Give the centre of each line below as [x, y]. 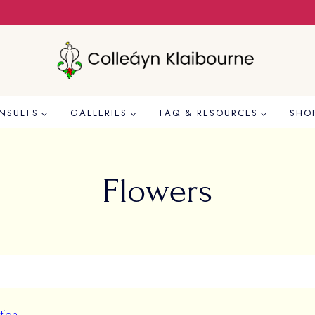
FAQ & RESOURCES [208, 113]
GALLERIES [99, 113]
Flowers [157, 191]
